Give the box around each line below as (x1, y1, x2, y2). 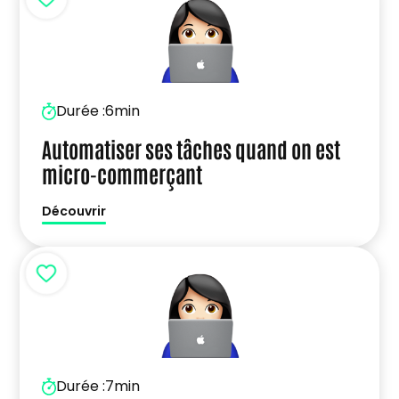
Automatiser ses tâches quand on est (42, 134, 341, 162)
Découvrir (42, 201, 107, 220)
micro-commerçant (42, 159, 203, 187)
